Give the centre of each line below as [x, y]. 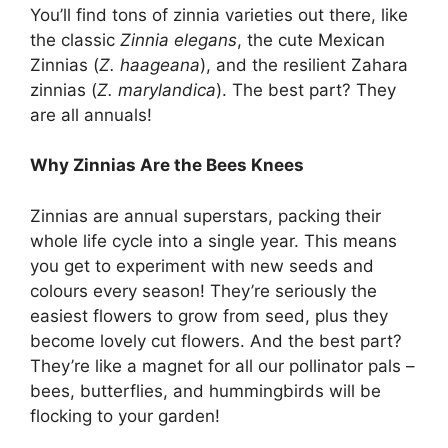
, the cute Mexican [311, 39]
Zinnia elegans [178, 39]
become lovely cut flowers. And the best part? [216, 340]
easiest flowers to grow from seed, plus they [209, 315]
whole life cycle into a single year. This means [213, 240]
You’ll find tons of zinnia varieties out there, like [219, 14]
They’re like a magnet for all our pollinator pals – [222, 365]
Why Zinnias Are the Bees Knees [167, 165]
